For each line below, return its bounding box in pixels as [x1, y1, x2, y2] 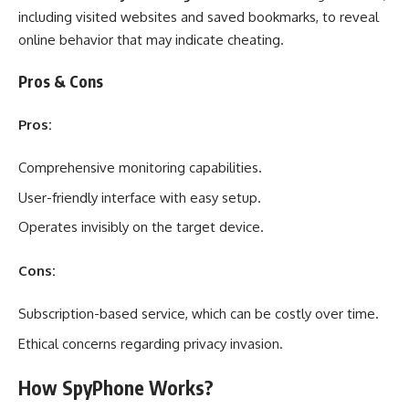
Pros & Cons [18, 71, 103, 92]
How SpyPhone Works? [18, 375, 218, 401]
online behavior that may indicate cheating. [18, 30, 284, 48]
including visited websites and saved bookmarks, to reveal [18, 7, 379, 26]
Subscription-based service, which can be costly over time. [18, 305, 379, 323]
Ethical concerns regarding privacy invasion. [18, 334, 283, 352]
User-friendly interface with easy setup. [18, 188, 261, 206]
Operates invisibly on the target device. [18, 218, 264, 236]
